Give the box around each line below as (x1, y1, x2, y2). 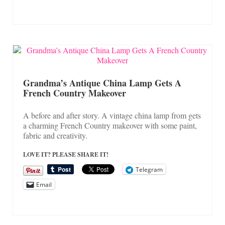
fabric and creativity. (23, 130, 87, 141)
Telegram (136, 165, 163, 174)
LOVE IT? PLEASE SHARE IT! (23, 150, 108, 159)
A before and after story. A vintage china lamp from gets (23, 110, 201, 121)
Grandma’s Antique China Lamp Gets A (23, 76, 181, 90)
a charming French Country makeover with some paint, (23, 120, 197, 131)
